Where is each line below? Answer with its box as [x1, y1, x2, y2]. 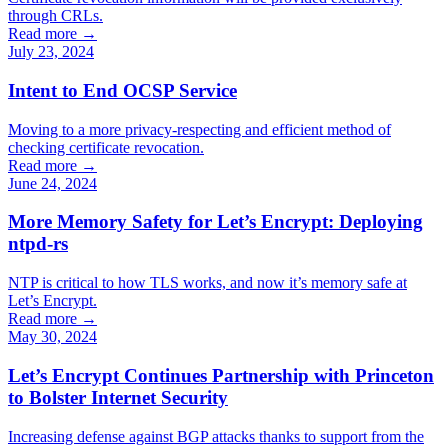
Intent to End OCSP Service [8, 79, 237, 101]
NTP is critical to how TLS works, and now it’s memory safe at [8, 274, 407, 292]
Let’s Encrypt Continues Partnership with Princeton [8, 364, 434, 386]
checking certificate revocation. [8, 138, 204, 156]
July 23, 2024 [8, 43, 94, 61]
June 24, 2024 [8, 174, 97, 192]
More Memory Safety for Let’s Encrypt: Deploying [8, 211, 423, 233]
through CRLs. [8, 7, 103, 25]
